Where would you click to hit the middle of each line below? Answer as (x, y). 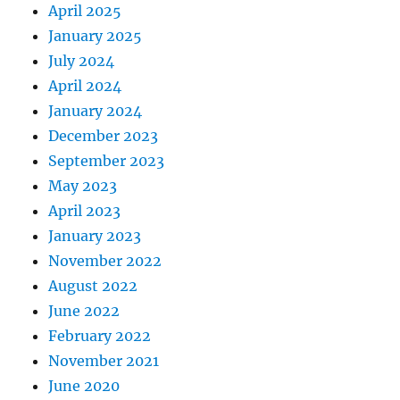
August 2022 (93, 286)
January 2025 (96, 36)
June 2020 (84, 386)
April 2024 (85, 86)
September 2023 (107, 161)
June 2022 (84, 311)
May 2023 (83, 186)
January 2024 (96, 111)
